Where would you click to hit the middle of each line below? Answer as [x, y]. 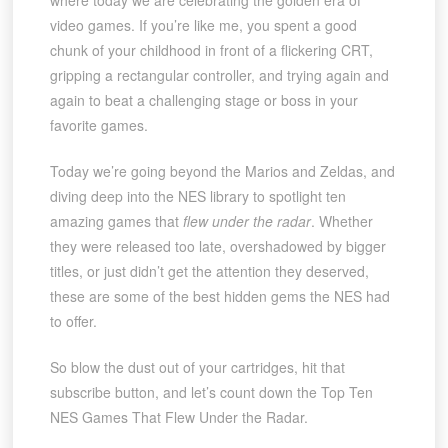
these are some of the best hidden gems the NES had [219, 296]
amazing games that [116, 221]
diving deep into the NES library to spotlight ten [197, 196]
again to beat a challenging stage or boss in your [203, 100]
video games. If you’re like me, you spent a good [203, 25]
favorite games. [98, 125]
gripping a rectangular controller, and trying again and [219, 75]
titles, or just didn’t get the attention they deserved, [209, 271]
